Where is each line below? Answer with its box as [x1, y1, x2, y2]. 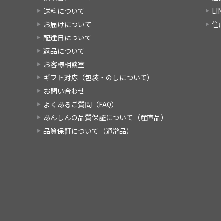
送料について [43, 5, 85, 16]
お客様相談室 [43, 59, 85, 69]
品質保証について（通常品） [43, 125, 133, 136]
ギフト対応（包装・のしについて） [43, 72, 154, 82]
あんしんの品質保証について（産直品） [43, 112, 168, 122]
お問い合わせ [43, 85, 85, 96]
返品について [43, 45, 85, 56]
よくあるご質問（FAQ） [43, 99, 118, 109]
